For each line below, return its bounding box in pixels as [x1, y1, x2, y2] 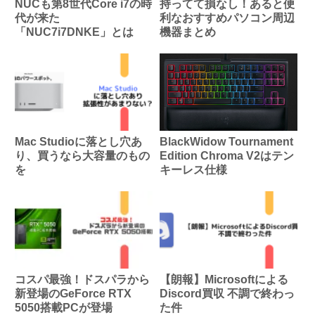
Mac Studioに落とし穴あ [15, 136, 142, 148]
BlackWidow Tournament [159, 136, 293, 148]
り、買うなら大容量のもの [15, 150, 150, 162]
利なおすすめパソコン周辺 [159, 12, 295, 25]
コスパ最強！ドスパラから [15, 274, 150, 286]
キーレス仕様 [159, 164, 227, 176]
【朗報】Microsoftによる [159, 274, 288, 286]
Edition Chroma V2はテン [159, 150, 294, 162]
